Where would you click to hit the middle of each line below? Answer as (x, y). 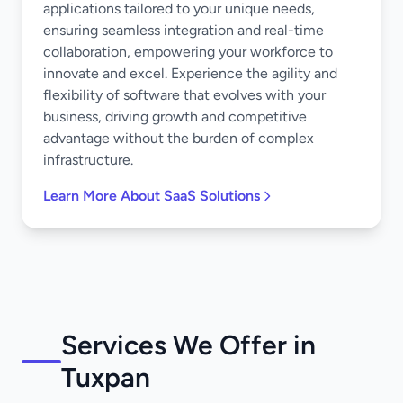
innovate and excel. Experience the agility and (190, 73)
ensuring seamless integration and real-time (184, 30)
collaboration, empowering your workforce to (188, 52)
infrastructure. (88, 160)
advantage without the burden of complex (179, 138)
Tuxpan (105, 377)
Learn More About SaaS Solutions (152, 196)
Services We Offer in (188, 345)
